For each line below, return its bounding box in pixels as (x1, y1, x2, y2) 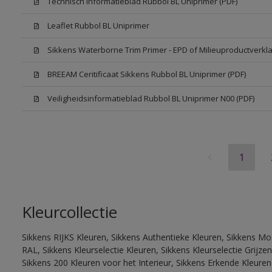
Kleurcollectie (21, 201, 117, 223)
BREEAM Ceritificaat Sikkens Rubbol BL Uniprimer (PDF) (47, 69, 246, 80)
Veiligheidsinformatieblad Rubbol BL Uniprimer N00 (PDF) (47, 93, 254, 104)
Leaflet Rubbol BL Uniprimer (47, 20, 149, 31)
